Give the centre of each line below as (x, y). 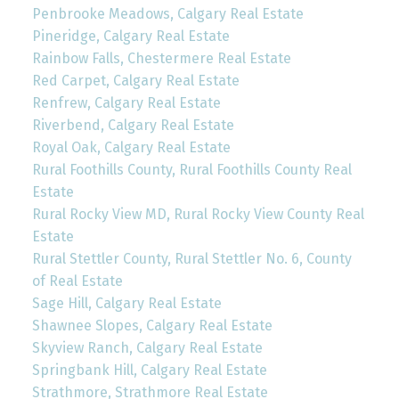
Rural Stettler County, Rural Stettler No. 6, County (191, 258)
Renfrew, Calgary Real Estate (126, 102)
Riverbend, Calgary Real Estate (133, 125)
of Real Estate (77, 281)
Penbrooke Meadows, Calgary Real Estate (167, 13)
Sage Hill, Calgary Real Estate (126, 303)
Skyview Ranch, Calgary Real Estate (147, 347)
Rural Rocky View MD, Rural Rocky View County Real (198, 214)
